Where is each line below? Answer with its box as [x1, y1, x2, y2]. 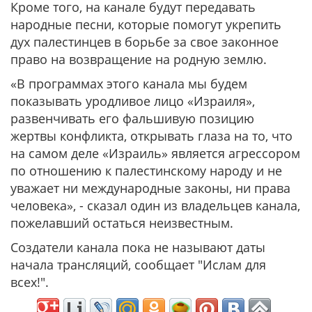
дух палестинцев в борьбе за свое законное [10, 33, 279, 50]
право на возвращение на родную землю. [10, 51, 267, 68]
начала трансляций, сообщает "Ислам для [10, 256, 266, 273]
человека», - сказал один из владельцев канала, [10, 197, 300, 214]
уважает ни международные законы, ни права [10, 180, 290, 196]
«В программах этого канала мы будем [10, 75, 247, 92]
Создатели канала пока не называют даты [10, 239, 265, 256]
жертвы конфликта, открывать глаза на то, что [10, 127, 292, 144]
